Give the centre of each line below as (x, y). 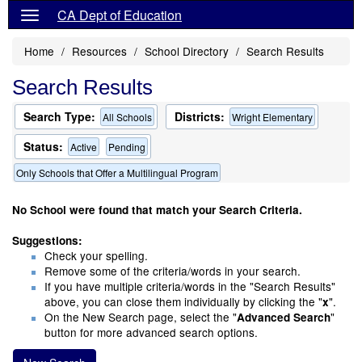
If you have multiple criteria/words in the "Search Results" (190, 286)
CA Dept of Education (120, 15)
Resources (99, 51)
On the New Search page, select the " (141, 317)
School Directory (187, 51)
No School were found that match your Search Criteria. (157, 210)
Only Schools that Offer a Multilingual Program (117, 173)
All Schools (127, 117)
